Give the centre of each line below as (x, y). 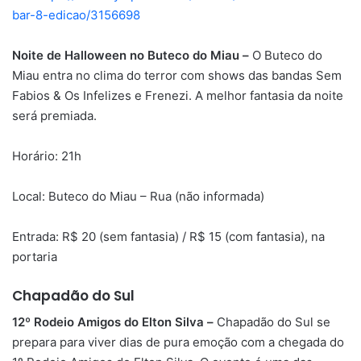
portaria (35, 256)
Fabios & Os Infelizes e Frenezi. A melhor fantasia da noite (178, 95)
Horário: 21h (47, 156)
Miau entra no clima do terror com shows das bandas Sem (177, 75)
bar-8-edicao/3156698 (76, 15)
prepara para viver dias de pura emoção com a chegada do (178, 342)
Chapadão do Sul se (274, 322)
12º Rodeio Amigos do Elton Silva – (114, 322)
